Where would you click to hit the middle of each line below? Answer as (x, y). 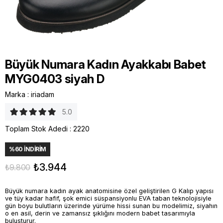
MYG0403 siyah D (55, 79)
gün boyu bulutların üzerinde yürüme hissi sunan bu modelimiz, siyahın (111, 206)
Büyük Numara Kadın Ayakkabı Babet (106, 64)
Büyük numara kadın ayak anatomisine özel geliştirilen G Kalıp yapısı (109, 191)
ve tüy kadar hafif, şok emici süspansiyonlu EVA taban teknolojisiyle (108, 198)
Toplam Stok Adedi (36, 129)
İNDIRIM (34, 149)
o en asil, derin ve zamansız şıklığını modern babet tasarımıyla (100, 213)
